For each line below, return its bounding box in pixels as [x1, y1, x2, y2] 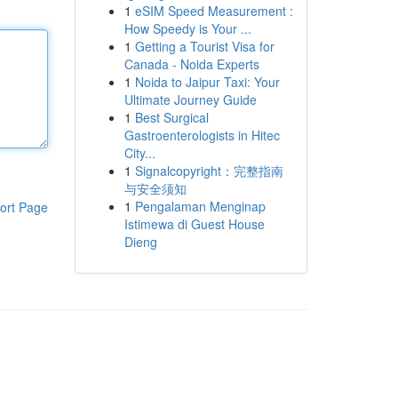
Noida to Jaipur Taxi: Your [134, 73, 280, 91]
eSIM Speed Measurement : [134, 2, 293, 20]
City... [123, 144, 155, 162]
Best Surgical [134, 108, 209, 126]
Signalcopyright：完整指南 [134, 162, 283, 179]
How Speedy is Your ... [123, 20, 251, 37]
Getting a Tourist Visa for [134, 37, 275, 55]
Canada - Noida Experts [123, 55, 259, 73]
